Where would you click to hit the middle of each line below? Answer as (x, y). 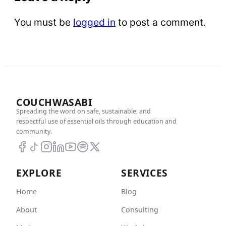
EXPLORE (39, 173)
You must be (44, 22)
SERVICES (145, 173)
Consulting (140, 209)
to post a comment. (161, 22)
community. (34, 131)
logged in (94, 22)
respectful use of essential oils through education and (96, 121)
